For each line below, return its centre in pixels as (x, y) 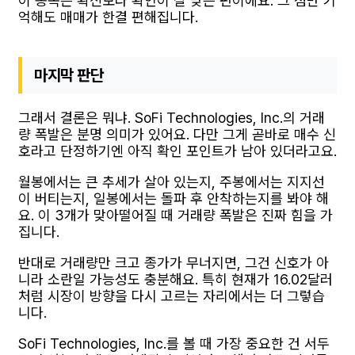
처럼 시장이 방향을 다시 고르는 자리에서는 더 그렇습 (172, 296)
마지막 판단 (69, 75)
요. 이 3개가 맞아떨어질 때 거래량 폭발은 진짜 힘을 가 (176, 215)
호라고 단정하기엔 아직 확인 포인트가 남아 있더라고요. (177, 151)
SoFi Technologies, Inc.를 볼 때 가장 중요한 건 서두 (174, 343)
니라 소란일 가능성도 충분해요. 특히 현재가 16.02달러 (176, 279)
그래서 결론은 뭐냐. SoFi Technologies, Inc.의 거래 (172, 117)
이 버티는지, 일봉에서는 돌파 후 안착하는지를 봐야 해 (174, 198)
